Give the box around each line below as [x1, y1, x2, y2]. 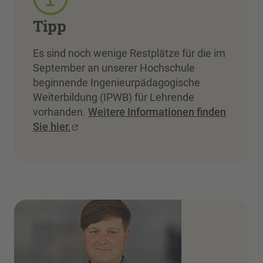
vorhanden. [33, 106, 88, 119]
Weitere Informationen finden [88, 106, 226, 119]
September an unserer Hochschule [33, 62, 195, 75]
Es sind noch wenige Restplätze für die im [33, 47, 225, 60]
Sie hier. [33, 120, 70, 133]
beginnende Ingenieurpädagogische [33, 76, 200, 89]
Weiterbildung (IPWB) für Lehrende [33, 91, 194, 104]
